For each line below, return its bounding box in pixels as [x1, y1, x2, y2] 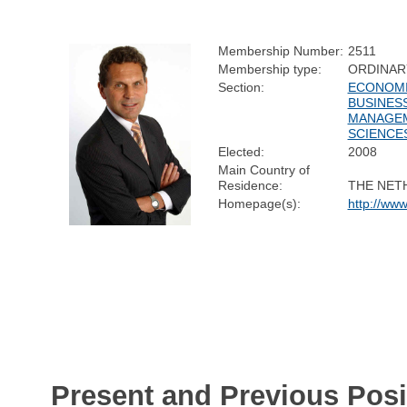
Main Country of [217, 162, 310, 177]
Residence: [217, 177, 283, 193]
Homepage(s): [217, 195, 301, 211]
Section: [217, 79, 264, 94]
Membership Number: [217, 43, 343, 58]
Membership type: [217, 61, 322, 76]
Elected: [217, 144, 264, 159]
